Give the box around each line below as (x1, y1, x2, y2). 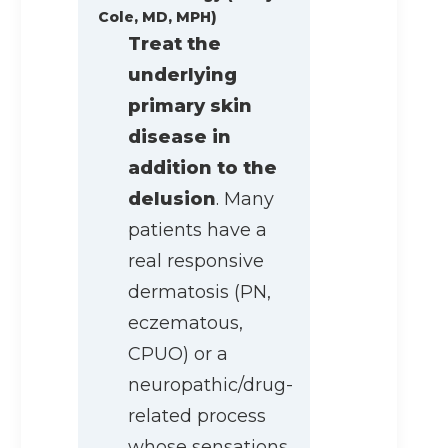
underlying (128, 64, 237, 87)
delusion (128, 188, 216, 211)
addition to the (128, 157, 277, 180)
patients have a (128, 219, 267, 242)
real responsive (128, 250, 264, 273)
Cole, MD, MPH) (98, 8, 217, 27)
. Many (216, 188, 274, 211)
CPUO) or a (128, 343, 228, 366)
